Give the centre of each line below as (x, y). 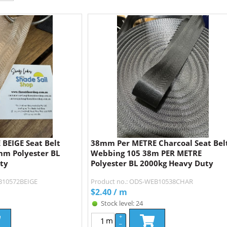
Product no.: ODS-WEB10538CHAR (142, 181)
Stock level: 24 (122, 203)
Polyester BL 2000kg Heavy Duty (152, 163)
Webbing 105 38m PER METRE (146, 153)
